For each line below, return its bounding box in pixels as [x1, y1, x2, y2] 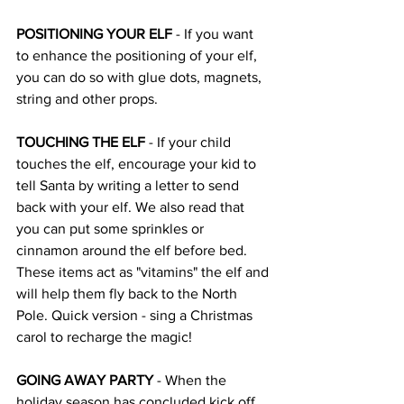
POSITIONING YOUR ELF [16, 26, 172, 41]
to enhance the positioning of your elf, [16, 48, 261, 63]
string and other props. [16, 91, 161, 106]
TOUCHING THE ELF [16, 134, 145, 150]
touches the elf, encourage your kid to [16, 156, 260, 171]
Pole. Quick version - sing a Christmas [16, 308, 256, 323]
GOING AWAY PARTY [16, 372, 153, 388]
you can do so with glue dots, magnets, [16, 69, 265, 85]
